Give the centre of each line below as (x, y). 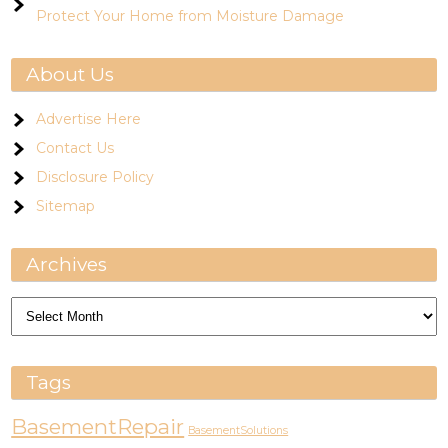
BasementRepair (98, 426)
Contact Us (75, 148)
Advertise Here (89, 119)
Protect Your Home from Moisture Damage (190, 16)
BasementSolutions (238, 430)
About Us (70, 74)
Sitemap (66, 206)
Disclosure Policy (95, 177)
